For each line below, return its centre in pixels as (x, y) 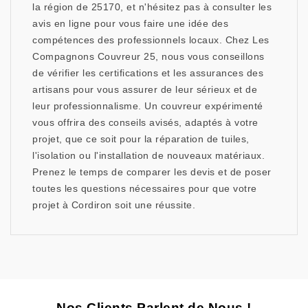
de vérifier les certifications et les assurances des (148, 73)
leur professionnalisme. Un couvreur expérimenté (148, 106)
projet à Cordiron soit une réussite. (114, 205)
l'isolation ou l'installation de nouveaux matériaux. (148, 156)
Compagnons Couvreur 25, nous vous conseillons (148, 57)
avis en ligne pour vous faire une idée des (130, 24)
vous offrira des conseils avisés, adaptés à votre (145, 123)
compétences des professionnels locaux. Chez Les (151, 40)
